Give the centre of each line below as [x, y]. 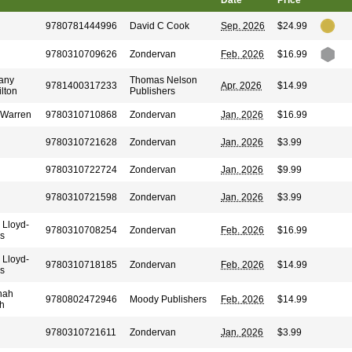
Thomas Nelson [163, 80]
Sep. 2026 [243, 26]
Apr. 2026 [241, 86]
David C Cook [159, 26]
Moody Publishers [168, 299]
